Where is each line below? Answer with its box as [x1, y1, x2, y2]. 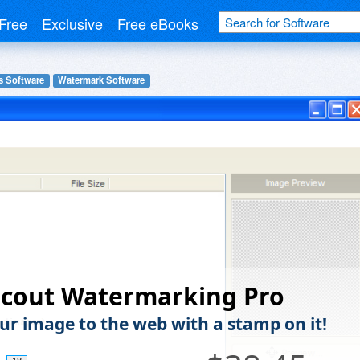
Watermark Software [58, 73, 145, 87]
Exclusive [42, 13, 103, 34]
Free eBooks [117, 13, 198, 34]
